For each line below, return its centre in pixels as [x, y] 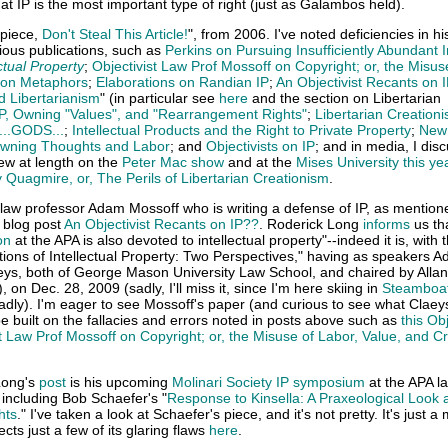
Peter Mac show [173, 162]
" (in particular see [159, 98]
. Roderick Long [311, 224]
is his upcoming [119, 382]
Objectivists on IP [260, 146]
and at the [260, 162]
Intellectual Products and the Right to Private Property [241, 130]
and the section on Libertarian [344, 98]
